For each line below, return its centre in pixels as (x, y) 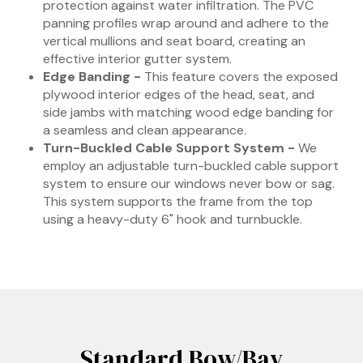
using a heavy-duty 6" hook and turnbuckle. (173, 220)
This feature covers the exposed (241, 77)
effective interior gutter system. (138, 59)
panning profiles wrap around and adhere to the (186, 23)
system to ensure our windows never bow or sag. (189, 184)
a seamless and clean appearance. (145, 130)
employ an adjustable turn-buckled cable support (191, 166)
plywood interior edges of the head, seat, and (179, 95)
